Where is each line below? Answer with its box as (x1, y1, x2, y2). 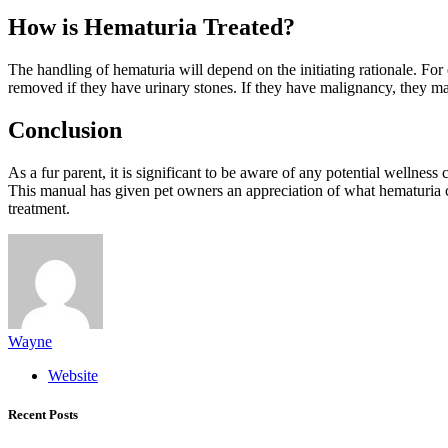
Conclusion (8, 117, 122, 144)
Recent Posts (8, 407, 78, 423)
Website (48, 367, 98, 385)
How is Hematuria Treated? (8, 14, 295, 41)
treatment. (8, 200, 70, 218)
